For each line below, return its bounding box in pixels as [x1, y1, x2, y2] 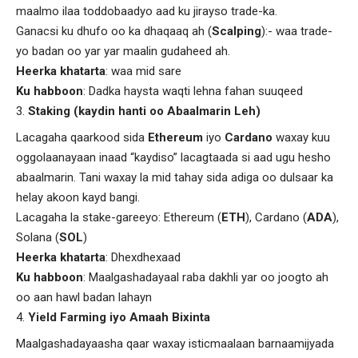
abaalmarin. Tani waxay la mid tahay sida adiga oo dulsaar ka [16, 169, 333, 185]
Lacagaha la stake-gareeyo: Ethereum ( [16, 209, 221, 225]
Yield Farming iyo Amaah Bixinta [28, 309, 210, 324]
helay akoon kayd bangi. [16, 189, 140, 205]
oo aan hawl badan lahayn [16, 289, 152, 304]
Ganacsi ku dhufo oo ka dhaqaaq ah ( [16, 23, 212, 38]
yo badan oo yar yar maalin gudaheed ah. [16, 43, 230, 58]
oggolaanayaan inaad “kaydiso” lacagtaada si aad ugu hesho [16, 149, 331, 165]
